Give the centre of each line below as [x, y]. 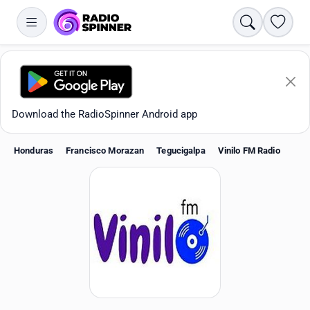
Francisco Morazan [105, 151]
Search [263, 21]
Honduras [34, 151]
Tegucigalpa [181, 151]
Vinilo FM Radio [249, 151]
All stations [45, 279]
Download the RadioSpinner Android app [104, 114]
